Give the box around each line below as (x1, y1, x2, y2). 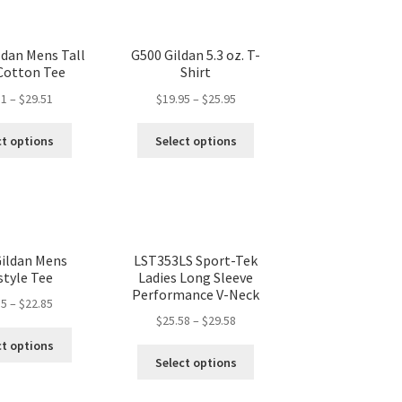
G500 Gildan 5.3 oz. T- (131, 46, 261, 65)
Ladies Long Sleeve (138, 267, 254, 286)
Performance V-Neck (132, 284, 260, 303)
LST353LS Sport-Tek (134, 250, 258, 269)
